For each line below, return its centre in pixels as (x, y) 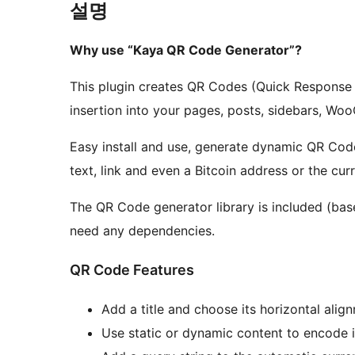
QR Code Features (132, 270)
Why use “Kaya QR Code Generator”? (186, 50)
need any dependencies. (142, 231)
